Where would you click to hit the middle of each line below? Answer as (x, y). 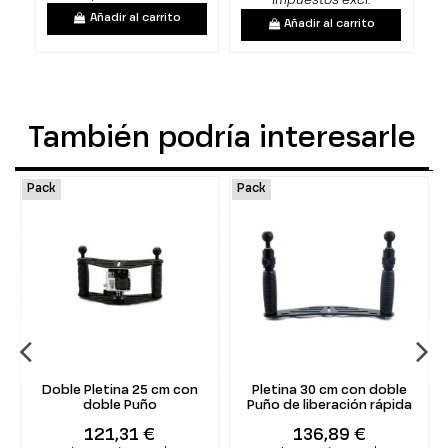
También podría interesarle (222, 139)
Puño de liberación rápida (329, 405)
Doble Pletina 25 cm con (119, 390)
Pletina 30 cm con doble (329, 390)
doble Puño (119, 405)
